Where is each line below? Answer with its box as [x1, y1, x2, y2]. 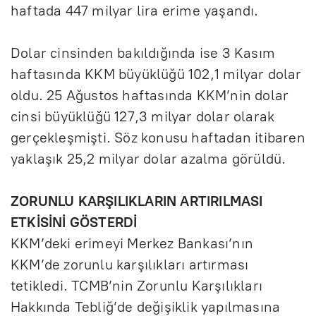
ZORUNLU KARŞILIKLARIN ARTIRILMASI [11, 192, 263, 209]
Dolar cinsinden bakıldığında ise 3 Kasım [11, 44, 276, 61]
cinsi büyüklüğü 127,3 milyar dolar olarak [11, 107, 275, 125]
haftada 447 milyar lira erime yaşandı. [11, 1, 259, 19]
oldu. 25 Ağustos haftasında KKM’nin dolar [11, 86, 289, 104]
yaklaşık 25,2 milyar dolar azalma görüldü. [11, 150, 286, 167]
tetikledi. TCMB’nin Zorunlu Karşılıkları [11, 276, 263, 294]
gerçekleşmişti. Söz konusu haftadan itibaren [11, 128, 305, 146]
